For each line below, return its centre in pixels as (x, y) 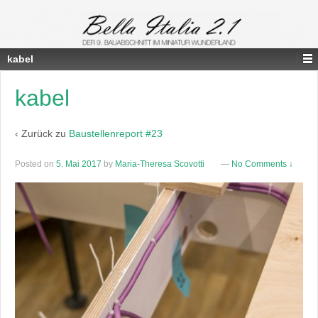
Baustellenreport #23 (116, 133)
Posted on (35, 164)
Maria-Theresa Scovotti (160, 164)
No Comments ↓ (262, 164)
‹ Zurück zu (42, 133)
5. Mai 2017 (79, 164)
